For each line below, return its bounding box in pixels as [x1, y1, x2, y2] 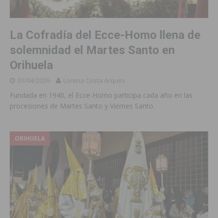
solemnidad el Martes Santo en [10, 43, 175, 57]
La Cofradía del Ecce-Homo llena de [10, 28, 200, 42]
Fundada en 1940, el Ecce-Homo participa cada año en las [10, 91, 193, 100]
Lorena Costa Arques [63, 76, 126, 85]
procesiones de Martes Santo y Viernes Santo [10, 101, 153, 111]
